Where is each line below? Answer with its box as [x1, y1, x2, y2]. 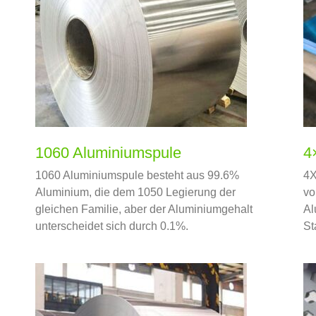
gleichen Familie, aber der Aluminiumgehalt [35, 202, 253, 215]
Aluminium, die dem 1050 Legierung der [35, 186, 236, 198]
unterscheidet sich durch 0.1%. [35, 219, 188, 232]
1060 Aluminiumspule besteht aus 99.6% [35, 169, 239, 181]
